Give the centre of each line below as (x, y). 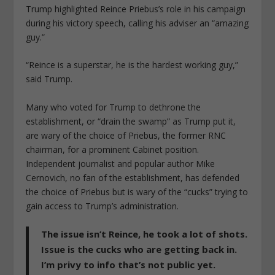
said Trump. (49, 79)
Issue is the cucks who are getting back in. (139, 250)
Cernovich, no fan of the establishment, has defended (133, 177)
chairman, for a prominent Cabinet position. (113, 149)
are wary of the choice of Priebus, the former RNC (126, 135)
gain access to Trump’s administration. (103, 206)
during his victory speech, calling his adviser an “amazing (137, 23)
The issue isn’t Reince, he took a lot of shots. (145, 234)
